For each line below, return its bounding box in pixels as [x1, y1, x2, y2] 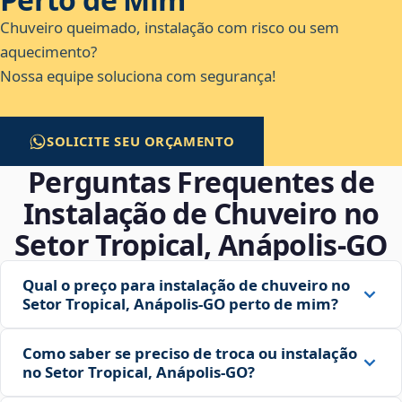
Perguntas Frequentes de [27, 162, 375, 202]
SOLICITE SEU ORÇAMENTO [47, 132, 236, 151]
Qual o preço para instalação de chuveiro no [22, 275, 350, 296]
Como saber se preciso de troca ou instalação [22, 343, 357, 364]
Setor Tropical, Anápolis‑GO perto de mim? [22, 293, 338, 315]
